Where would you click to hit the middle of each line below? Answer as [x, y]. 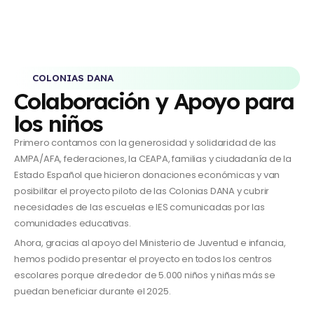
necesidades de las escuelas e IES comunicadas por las [139, 207]
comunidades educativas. [73, 223]
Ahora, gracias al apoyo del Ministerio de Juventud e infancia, [150, 243]
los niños [59, 123]
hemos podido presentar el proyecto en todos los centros [143, 259]
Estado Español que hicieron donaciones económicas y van [147, 175]
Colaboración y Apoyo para [154, 101]
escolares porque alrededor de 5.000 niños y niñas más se [145, 275]
